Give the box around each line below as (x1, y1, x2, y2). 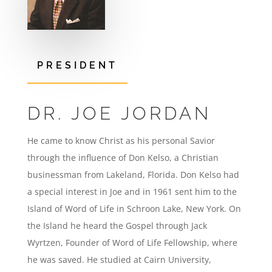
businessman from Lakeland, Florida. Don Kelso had (27, 169, 239, 180)
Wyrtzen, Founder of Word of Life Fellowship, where (27, 237, 237, 248)
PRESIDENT (36, 59, 118, 71)
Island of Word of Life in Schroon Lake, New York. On (27, 203, 241, 214)
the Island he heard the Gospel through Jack (27, 220, 207, 231)
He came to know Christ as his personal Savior (27, 135, 215, 146)
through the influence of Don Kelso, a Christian (27, 152, 219, 163)
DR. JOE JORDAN (27, 103, 211, 124)
